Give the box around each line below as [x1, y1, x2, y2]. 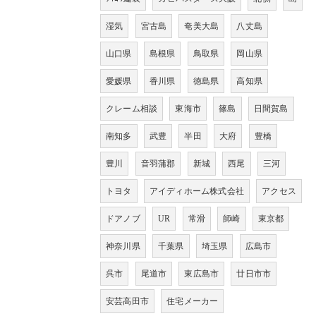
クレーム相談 [106, 103, 158, 114]
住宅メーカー [166, 296, 219, 306]
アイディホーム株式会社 [149, 186, 245, 196]
